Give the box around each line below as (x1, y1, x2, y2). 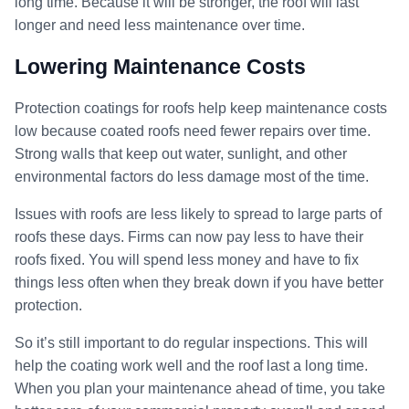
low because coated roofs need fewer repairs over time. (15, 122, 371, 139)
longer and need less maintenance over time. (15, 16, 305, 33)
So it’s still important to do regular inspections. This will (15, 334, 368, 351)
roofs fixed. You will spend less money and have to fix (15, 251, 359, 267)
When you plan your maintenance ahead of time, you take (15, 380, 385, 396)
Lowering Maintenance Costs (15, 54, 306, 79)
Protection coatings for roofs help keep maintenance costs (15, 100, 387, 116)
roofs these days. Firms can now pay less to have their (15, 228, 363, 245)
